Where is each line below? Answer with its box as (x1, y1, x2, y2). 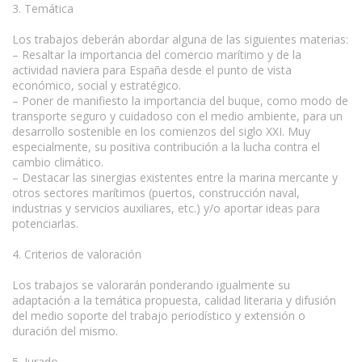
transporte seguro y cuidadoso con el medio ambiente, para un (12, 107, 343, 124)
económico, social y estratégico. (12, 77, 181, 93)
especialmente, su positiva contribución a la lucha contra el (12, 138, 320, 154)
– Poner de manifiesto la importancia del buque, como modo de (12, 92, 348, 108)
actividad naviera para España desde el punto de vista (12, 61, 292, 78)
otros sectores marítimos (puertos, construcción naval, (12, 184, 300, 200)
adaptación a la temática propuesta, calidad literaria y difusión (12, 292, 336, 308)
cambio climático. (12, 154, 103, 170)
